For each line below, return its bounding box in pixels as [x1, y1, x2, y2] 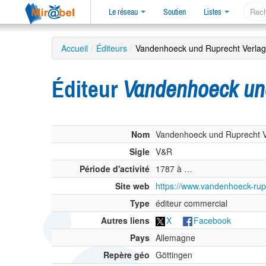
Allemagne [156, 231, 195, 243]
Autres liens [101, 214, 150, 226]
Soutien [163, 7, 186, 17]
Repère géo [103, 248, 150, 261]
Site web [115, 179, 150, 192]
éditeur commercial [156, 197, 227, 209]
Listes [204, 7, 223, 17]
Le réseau [109, 7, 140, 17]
